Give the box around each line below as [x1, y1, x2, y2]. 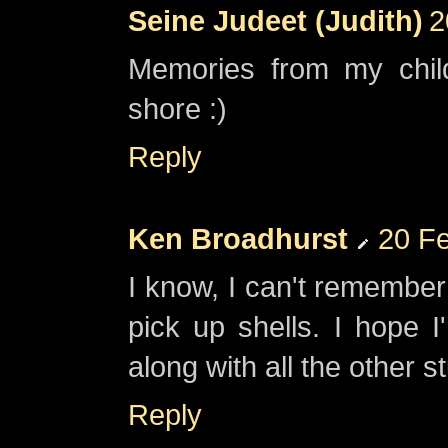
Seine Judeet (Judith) [128, 4, 423, 37]
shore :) [128, 92, 227, 125]
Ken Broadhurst [128, 223, 348, 256]
